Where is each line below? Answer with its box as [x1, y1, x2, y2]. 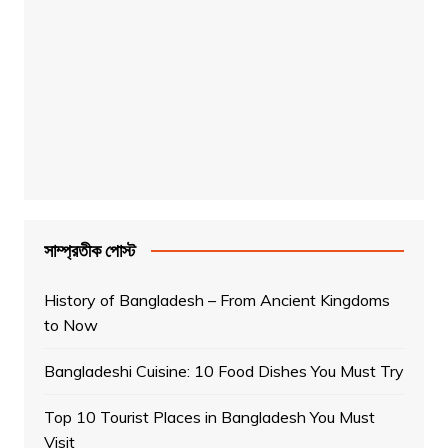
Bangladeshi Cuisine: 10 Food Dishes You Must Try [43, 360, 404, 381]
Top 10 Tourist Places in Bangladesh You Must [43, 406, 375, 427]
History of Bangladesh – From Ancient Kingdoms [43, 289, 390, 310]
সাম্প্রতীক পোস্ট [43, 239, 136, 261]
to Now [43, 314, 98, 335]
